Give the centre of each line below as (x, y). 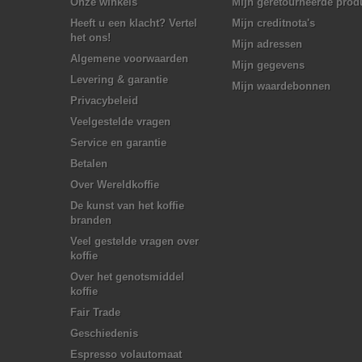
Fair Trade (95, 312)
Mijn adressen (267, 44)
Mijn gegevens (268, 65)
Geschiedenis (104, 333)
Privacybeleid (104, 101)
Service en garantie (118, 143)
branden (91, 220)
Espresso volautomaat (126, 354)
